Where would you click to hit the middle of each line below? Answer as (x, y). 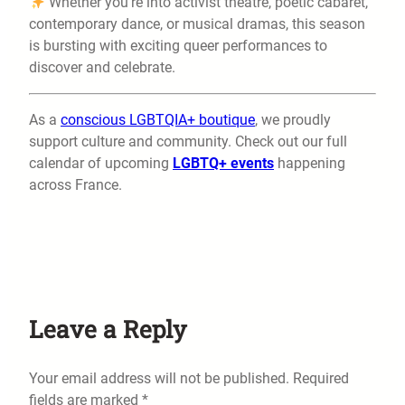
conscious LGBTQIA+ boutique (158, 120)
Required (321, 379)
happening (310, 164)
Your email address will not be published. (159, 379)
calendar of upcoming (101, 164)
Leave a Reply (108, 329)
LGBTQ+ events (223, 164)
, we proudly (293, 120)
